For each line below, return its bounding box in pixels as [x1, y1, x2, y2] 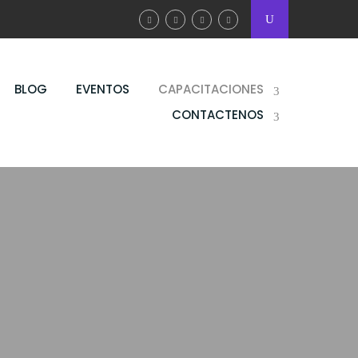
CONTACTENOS [172, 106, 264, 123]
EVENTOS [76, 81, 129, 97]
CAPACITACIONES [158, 81, 264, 97]
